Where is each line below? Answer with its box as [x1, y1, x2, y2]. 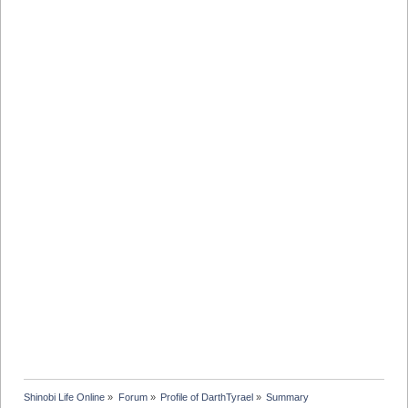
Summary [266, 392, 310, 403]
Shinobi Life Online [24, 392, 106, 403]
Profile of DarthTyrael [159, 392, 253, 403]
